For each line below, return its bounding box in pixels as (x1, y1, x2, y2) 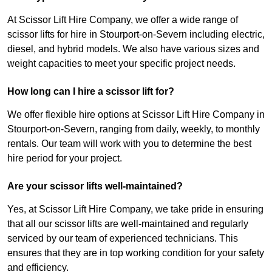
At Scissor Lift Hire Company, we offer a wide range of (7, 15, 238, 25)
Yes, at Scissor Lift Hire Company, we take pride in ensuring (7, 204, 263, 215)
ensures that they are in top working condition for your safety (7, 248, 264, 259)
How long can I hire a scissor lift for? (7, 86, 174, 97)
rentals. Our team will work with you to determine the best (7, 138, 251, 149)
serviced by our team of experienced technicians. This (7, 233, 238, 244)
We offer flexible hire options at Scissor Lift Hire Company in (7, 109, 265, 120)
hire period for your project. (7, 153, 122, 164)
